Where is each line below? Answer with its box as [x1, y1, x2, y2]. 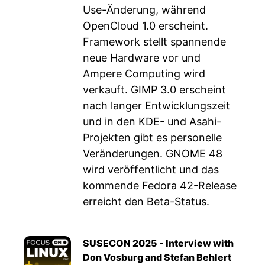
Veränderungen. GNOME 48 [83, 147, 222, 160]
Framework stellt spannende [83, 35, 226, 48]
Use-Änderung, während [83, 4, 206, 16]
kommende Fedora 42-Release [83, 179, 237, 192]
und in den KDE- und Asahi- [83, 115, 221, 128]
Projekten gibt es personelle [83, 131, 222, 144]
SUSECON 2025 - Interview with [83, 237, 234, 249]
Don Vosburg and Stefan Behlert [83, 251, 231, 263]
